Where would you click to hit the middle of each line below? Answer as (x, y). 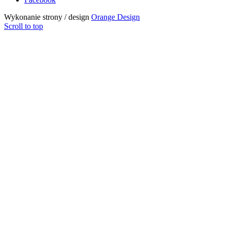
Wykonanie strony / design (48, 17)
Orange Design (116, 17)
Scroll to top (24, 26)
